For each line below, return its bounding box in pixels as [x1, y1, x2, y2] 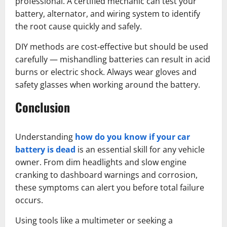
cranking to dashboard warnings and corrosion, [15, 169, 198, 181]
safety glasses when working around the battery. [15, 79, 200, 91]
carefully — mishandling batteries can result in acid [15, 54, 210, 65]
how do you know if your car [75, 131, 190, 143]
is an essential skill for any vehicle [75, 144, 205, 156]
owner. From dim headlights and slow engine [15, 157, 186, 168]
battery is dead [15, 144, 75, 156]
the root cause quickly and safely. [15, 21, 142, 32]
